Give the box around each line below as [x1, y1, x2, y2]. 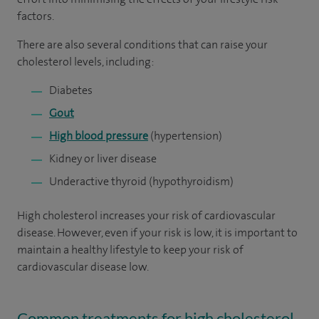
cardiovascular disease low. [17, 259, 150, 274]
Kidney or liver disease [49, 151, 157, 166]
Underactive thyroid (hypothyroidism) [49, 174, 234, 189]
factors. [17, 9, 56, 23]
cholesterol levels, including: [17, 54, 154, 69]
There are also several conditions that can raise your [17, 37, 268, 52]
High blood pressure [49, 128, 148, 143]
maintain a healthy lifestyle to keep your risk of [17, 242, 244, 257]
